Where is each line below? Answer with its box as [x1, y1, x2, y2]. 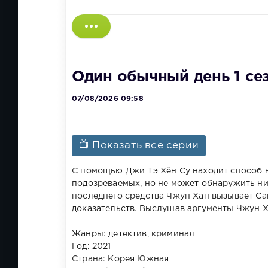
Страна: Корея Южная [72, 255, 169, 263]
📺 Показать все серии [79, 141, 199, 150]
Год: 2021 [72, 242, 111, 250]
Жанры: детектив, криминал [72, 230, 195, 237]
